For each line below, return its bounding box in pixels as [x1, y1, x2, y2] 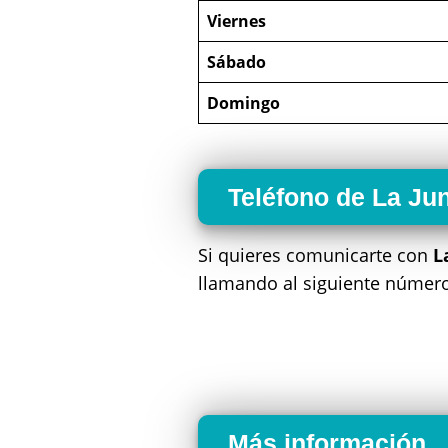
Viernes [207, 10, 266, 33]
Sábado [207, 51, 266, 74]
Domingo [207, 92, 280, 115]
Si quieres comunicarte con [198, 243, 433, 268]
